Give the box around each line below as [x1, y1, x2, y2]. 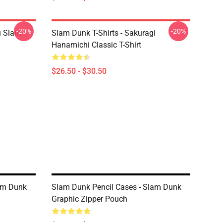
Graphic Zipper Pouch [52, 194, 127, 204]
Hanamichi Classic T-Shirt [52, 40, 141, 50]
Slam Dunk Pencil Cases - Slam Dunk [52, 182, 181, 192]
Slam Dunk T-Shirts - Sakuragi [52, 28, 156, 38]
